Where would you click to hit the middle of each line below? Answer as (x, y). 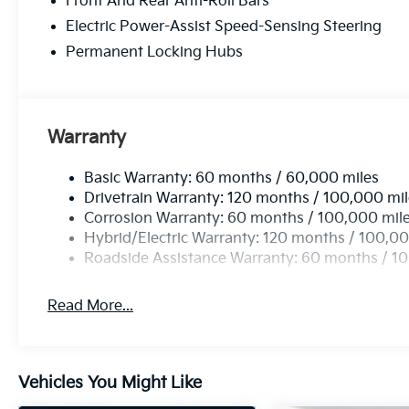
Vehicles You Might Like (110, 383)
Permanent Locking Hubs (155, 52)
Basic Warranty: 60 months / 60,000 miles (232, 178)
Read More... (91, 306)
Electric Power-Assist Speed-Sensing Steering (224, 26)
